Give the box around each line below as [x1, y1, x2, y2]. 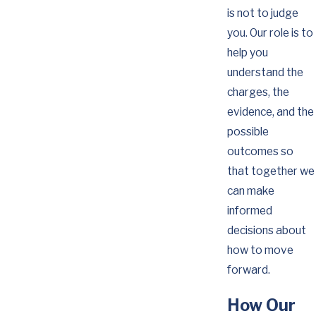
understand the [226, 65, 303, 79]
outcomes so [226, 144, 293, 158]
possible [226, 124, 269, 138]
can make [226, 183, 274, 197]
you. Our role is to [226, 25, 313, 39]
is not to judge [226, 6, 298, 20]
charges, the [226, 85, 289, 99]
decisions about [226, 223, 306, 237]
